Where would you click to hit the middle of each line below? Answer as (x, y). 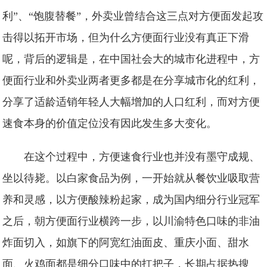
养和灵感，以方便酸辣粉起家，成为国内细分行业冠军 (131, 200)
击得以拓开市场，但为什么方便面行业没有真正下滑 (126, 38)
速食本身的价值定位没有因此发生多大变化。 (110, 123)
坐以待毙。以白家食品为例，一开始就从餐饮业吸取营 (131, 178)
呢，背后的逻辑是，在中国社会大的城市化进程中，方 (131, 59)
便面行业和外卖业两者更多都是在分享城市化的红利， (131, 80)
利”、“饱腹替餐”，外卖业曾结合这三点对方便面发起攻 (133, 16)
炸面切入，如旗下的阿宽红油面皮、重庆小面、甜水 (126, 243)
